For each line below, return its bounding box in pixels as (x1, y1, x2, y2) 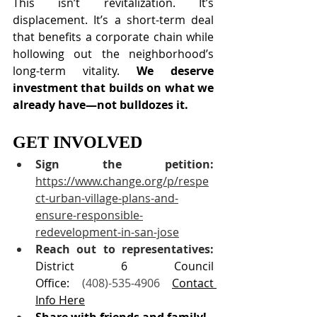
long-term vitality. (13, 62, 137, 79)
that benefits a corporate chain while (13, 28, 214, 45)
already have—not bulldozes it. (13, 96, 188, 113)
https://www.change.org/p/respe (35, 173, 209, 189)
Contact (172, 275, 214, 291)
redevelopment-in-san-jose (35, 224, 179, 240)
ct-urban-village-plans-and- (35, 190, 178, 206)
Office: (35, 275, 82, 291)
